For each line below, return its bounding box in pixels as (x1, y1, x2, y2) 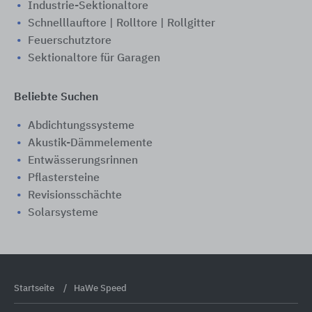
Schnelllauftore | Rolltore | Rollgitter (28, 18, 215, 29)
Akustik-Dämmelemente (28, 138, 153, 149)
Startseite (14, 284, 56, 293)
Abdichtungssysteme (28, 120, 134, 132)
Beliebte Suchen (14, 92, 98, 103)
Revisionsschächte (28, 190, 122, 201)
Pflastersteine (28, 173, 100, 184)
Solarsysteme (28, 208, 98, 219)
